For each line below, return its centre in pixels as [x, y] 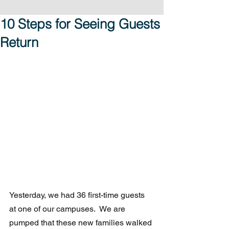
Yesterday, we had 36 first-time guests [78, 195]
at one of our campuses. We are [68, 209]
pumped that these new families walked [82, 223]
